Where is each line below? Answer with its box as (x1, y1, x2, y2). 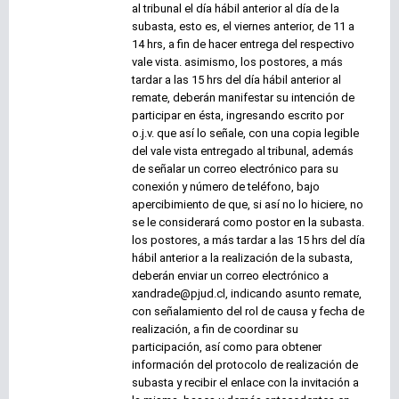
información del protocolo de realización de (132, 358, 358, 372)
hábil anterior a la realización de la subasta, (132, 251, 353, 265)
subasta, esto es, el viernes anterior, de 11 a (132, 20, 354, 34)
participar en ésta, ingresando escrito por (132, 109, 344, 123)
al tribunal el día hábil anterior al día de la (132, 2, 339, 16)
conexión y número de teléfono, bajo (132, 180, 320, 194)
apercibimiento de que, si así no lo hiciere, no (132, 198, 363, 212)
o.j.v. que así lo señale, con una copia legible (132, 126, 359, 141)
